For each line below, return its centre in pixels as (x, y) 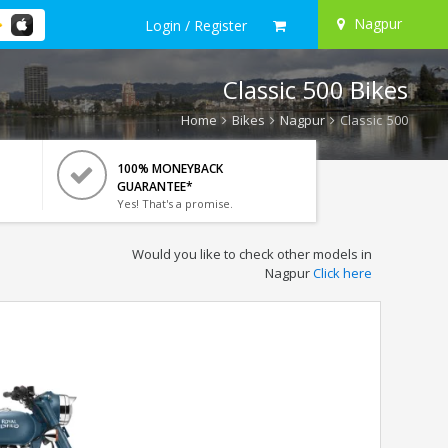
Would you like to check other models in (251, 254)
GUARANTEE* (154, 186)
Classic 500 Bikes (315, 89)
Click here (342, 273)
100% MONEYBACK (169, 168)
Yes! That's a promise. (174, 203)
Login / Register (196, 25)
